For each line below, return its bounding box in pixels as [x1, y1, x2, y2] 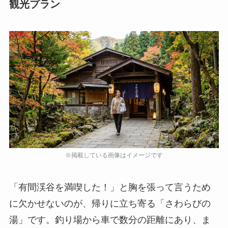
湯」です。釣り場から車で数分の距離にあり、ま [9, 215, 211, 225]
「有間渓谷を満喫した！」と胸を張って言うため [9, 182, 211, 193]
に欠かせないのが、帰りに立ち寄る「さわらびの [9, 198, 211, 209]
